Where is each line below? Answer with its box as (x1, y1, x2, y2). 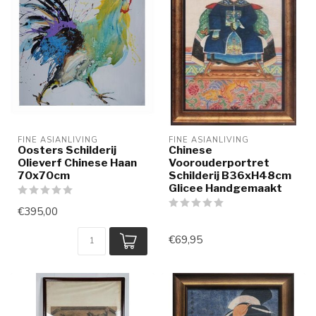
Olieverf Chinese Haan (18, 156, 137, 170)
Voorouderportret (169, 156, 269, 170)
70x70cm (18, 169, 70, 183)
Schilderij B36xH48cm (169, 169, 291, 183)
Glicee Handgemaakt (169, 181, 282, 195)
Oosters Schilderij (18, 143, 116, 157)
